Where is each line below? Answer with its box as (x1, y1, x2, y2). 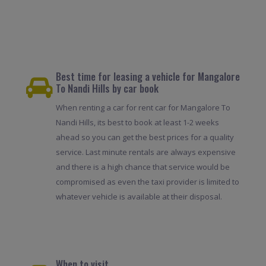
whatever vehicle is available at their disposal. (55, 191, 222, 202)
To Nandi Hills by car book (55, 80, 159, 96)
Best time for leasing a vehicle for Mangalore (55, 68, 240, 84)
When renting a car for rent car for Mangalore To (55, 102, 230, 113)
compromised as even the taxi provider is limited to (55, 176, 239, 187)
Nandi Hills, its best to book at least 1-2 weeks (55, 116, 219, 128)
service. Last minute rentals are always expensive (55, 146, 236, 157)
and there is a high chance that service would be (55, 161, 230, 172)
